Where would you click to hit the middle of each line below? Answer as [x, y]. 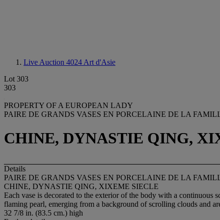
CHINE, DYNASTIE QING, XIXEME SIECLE [81, 186]
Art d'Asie [99, 62]
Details [15, 168]
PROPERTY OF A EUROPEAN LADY [69, 105]
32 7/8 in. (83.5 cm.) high [43, 213]
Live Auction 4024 [54, 62]
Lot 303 [16, 79]
